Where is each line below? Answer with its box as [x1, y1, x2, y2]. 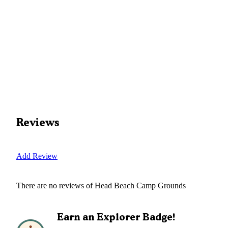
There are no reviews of [16, 181, 95, 190]
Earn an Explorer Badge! [57, 211, 176, 223]
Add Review [16, 151, 58, 160]
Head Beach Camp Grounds [95, 181, 186, 190]
